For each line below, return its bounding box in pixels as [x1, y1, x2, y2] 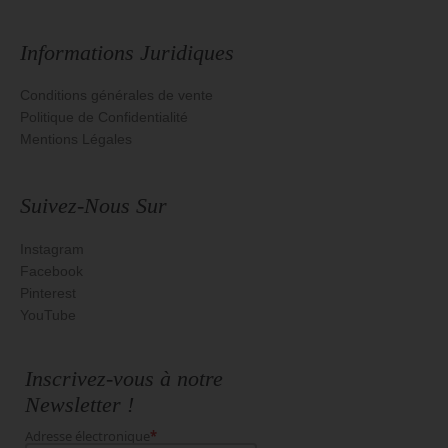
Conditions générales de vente [20, 87, 213, 104]
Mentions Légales [20, 131, 132, 148]
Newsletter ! [25, 392, 134, 417]
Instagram [20, 240, 84, 257]
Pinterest [20, 284, 76, 301]
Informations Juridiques [20, 39, 234, 65]
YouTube [20, 306, 76, 323]
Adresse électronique [25, 427, 150, 445]
